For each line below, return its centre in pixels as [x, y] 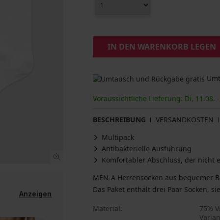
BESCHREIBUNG [119, 120]
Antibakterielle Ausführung [147, 149]
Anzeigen [35, 194]
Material [107, 209]
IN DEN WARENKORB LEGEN [162, 47]
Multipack [118, 137]
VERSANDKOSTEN [185, 120]
